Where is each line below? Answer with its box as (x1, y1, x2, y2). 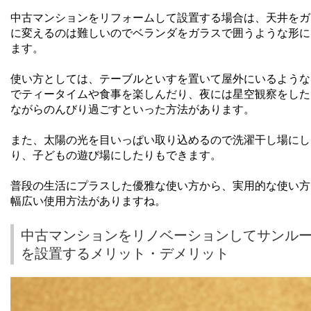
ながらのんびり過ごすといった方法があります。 (10, 103, 255, 116)
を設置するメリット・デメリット (21, 246, 229, 262)
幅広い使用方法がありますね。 (10, 195, 166, 208)
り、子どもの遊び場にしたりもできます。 (10, 149, 221, 162)
